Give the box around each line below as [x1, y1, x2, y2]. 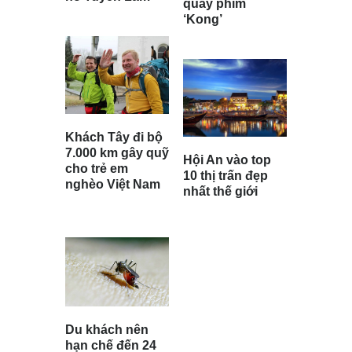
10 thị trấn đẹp [183, 169, 268, 183]
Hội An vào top [183, 153, 271, 167]
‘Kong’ [183, 13, 222, 27]
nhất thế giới [183, 185, 258, 199]
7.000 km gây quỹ [65, 146, 169, 160]
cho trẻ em [65, 162, 128, 176]
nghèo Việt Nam [65, 178, 160, 192]
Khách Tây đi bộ [65, 130, 163, 145]
